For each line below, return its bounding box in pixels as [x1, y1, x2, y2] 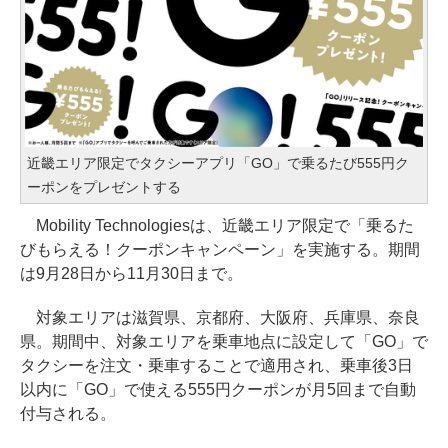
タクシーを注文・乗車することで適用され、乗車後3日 [20, 356, 413, 374]
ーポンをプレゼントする [27, 178, 181, 195]
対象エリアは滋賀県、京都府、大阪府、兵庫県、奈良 [20, 308, 420, 326]
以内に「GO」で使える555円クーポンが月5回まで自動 [20, 380, 416, 398]
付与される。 [20, 404, 116, 422]
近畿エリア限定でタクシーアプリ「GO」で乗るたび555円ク [27, 154, 409, 171]
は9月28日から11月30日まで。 [20, 264, 243, 282]
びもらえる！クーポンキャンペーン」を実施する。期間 [20, 240, 420, 258]
